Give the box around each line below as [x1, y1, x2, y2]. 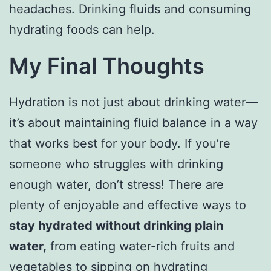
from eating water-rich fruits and [47, 238, 235, 253]
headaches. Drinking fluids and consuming [9, 1, 251, 16]
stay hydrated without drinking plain [9, 218, 223, 233]
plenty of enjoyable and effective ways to [9, 197, 246, 212]
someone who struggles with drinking [9, 156, 223, 171]
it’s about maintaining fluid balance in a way [9, 115, 258, 130]
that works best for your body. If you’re [9, 135, 230, 151]
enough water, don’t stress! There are [9, 177, 224, 192]
